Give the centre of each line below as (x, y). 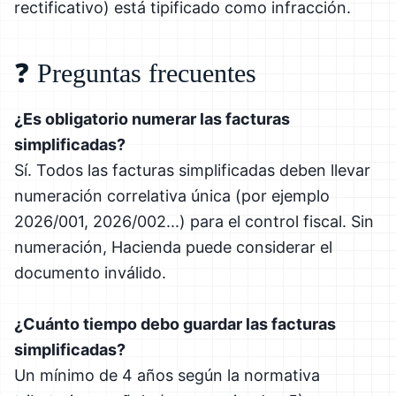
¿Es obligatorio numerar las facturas (152, 118)
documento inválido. (90, 272)
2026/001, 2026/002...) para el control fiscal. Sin (194, 221)
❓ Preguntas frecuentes (135, 72)
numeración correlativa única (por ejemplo (172, 195)
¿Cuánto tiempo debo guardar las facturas (175, 324)
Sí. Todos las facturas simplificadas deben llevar (192, 170)
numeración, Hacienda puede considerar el (173, 247)
